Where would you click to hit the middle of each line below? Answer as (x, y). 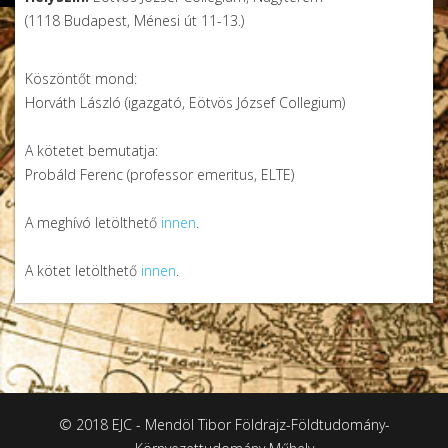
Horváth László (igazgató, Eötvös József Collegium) (187, 102)
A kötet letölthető (83, 270)
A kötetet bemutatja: (93, 150)
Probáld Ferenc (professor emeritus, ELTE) (161, 174)
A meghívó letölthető (93, 222)
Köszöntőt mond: (83, 78)
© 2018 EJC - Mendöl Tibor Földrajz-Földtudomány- (224, 424)
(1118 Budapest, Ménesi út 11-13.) (136, 20)
